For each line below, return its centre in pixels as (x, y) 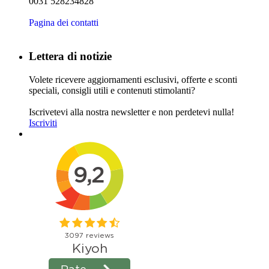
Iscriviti (43, 122)
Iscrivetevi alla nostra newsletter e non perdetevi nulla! (131, 112)
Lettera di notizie (70, 56)
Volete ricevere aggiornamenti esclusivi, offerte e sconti (133, 79)
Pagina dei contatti (64, 22)
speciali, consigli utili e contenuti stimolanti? (112, 90)
